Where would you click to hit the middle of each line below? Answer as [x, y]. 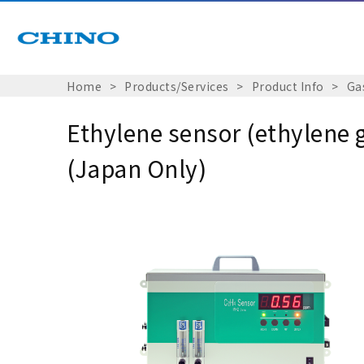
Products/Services [177, 86]
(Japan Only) [136, 169]
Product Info [288, 86]
